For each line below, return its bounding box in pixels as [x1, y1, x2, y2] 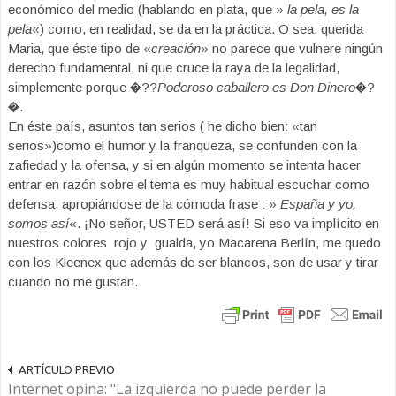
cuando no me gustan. [8, 274, 138, 289]
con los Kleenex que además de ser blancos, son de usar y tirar [8, 255, 378, 270]
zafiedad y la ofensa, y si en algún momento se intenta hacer [8, 157, 361, 172]
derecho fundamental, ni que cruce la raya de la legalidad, [8, 60, 339, 75]
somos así [8, 216, 69, 231]
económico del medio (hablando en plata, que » [8, 2, 287, 17]
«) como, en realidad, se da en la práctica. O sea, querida [32, 21, 363, 36]
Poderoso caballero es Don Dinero [157, 80, 355, 95]
